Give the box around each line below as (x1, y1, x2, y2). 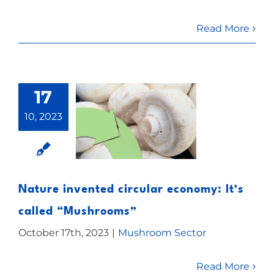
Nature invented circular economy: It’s (18, 184, 244, 195)
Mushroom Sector (117, 227, 206, 239)
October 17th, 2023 (18, 227, 109, 239)
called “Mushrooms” (18, 206, 137, 217)
